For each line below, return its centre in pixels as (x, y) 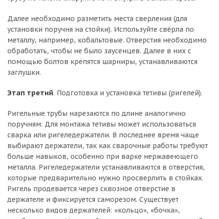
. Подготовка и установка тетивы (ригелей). (128, 93)
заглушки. (24, 72)
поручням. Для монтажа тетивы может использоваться (102, 124)
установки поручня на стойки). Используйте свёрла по (101, 29)
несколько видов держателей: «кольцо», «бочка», (94, 210)
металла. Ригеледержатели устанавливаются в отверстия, (106, 167)
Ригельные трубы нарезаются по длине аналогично (97, 113)
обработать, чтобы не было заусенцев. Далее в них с (99, 51)
